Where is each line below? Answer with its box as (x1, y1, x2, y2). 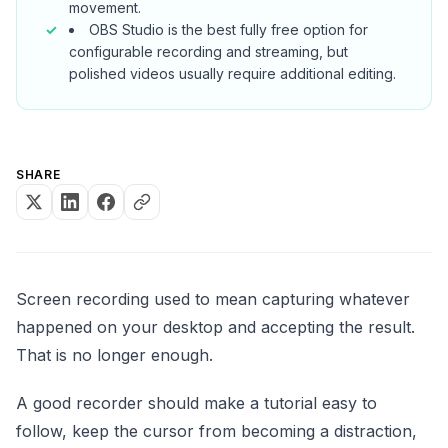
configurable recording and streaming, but (69, 42, 348, 60)
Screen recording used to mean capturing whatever (16, 288, 410, 309)
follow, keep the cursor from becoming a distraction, (16, 420, 417, 441)
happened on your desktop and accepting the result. (16, 316, 415, 337)
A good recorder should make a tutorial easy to (16, 392, 377, 413)
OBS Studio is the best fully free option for (89, 20, 368, 38)
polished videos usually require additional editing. (69, 64, 396, 82)
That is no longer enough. (16, 344, 213, 365)
